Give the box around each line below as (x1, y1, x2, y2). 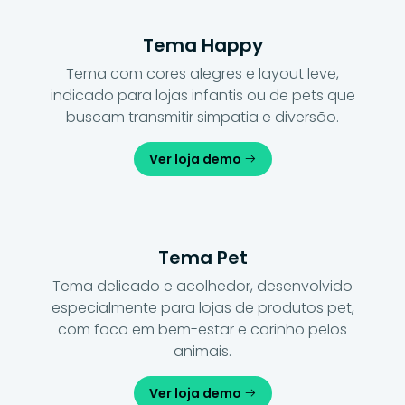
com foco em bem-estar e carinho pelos (58, 318, 347, 340)
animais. (174, 340, 231, 362)
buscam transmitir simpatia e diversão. (66, 106, 339, 127)
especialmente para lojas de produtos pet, (51, 297, 354, 318)
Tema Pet (157, 244, 248, 270)
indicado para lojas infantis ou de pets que (50, 84, 355, 106)
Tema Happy (142, 32, 263, 58)
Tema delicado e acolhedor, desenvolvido (52, 275, 353, 297)
